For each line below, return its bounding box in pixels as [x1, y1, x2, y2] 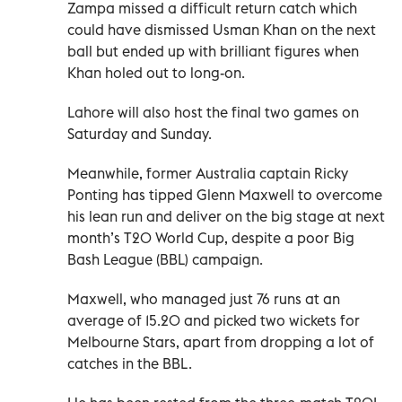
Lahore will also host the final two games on [67, 102, 359, 121]
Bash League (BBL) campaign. [67, 249, 263, 268]
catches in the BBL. [67, 354, 192, 372]
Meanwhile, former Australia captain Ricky [67, 163, 348, 182]
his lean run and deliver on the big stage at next [67, 206, 385, 225]
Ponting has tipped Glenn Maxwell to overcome [67, 185, 382, 204]
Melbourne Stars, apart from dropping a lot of [67, 332, 374, 351]
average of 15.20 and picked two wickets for [67, 310, 360, 329]
